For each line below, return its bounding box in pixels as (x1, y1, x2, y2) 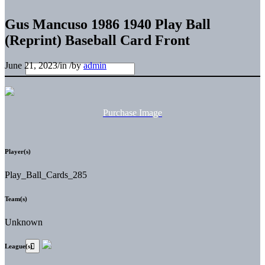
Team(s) (5, 195, 27, 202)
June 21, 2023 (5, 60, 57, 70)
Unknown (5, 216, 43, 227)
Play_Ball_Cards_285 (5, 169, 87, 180)
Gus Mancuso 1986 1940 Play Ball (5, 16, 211, 32)
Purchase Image (103, 107, 162, 118)
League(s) (5, 242, 33, 250)
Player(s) (5, 147, 31, 155)
